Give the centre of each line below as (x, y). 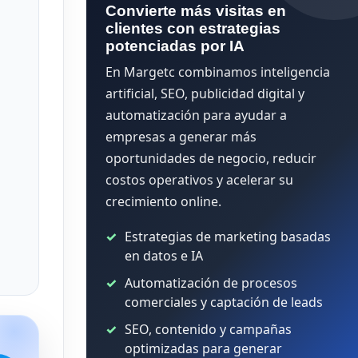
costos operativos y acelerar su (199, 180)
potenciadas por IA (175, 46)
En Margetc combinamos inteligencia (218, 72)
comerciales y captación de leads (224, 302)
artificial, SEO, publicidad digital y (205, 93)
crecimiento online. (163, 201)
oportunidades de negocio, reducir (211, 158)
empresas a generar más (181, 137)
